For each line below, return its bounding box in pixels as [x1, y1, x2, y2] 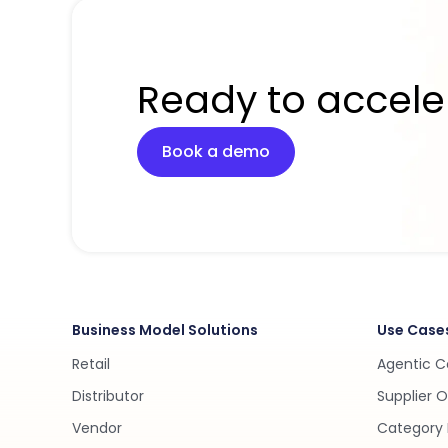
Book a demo [162, 140, 270, 163]
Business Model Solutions [72, 320, 258, 340]
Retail [72, 354, 110, 374]
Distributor [72, 386, 144, 406]
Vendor [72, 418, 122, 438]
